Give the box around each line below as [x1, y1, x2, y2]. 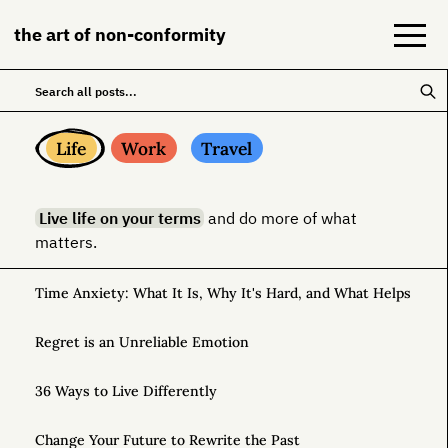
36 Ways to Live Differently [35, 382, 217, 401]
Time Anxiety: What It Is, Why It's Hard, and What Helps [35, 284, 411, 303]
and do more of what [204, 208, 357, 229]
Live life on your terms [38, 208, 201, 229]
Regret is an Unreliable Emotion [35, 333, 249, 352]
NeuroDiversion [21, 218, 124, 237]
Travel [201, 136, 252, 160]
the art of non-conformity [14, 22, 226, 46]
